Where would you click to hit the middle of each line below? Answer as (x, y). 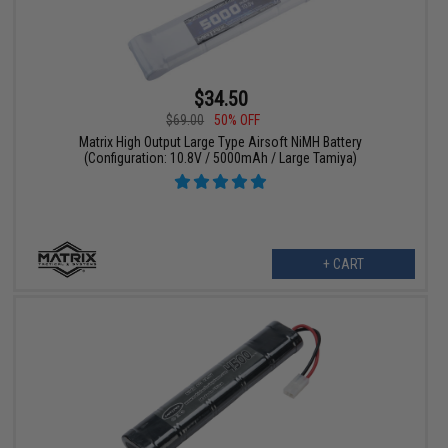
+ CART (343, 263)
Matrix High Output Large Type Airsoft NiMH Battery (221, 141)
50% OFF (237, 119)
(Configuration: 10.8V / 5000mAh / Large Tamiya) (221, 157)
